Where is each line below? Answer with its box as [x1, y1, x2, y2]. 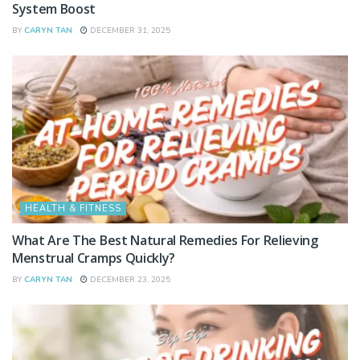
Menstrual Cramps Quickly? [12, 249, 175, 268]
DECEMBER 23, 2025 [88, 274, 170, 286]
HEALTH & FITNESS [25, 202, 121, 215]
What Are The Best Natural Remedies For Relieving [12, 231, 318, 250]
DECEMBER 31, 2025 [88, 25, 170, 37]
